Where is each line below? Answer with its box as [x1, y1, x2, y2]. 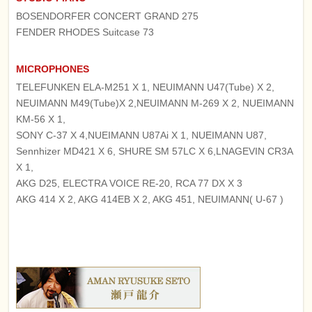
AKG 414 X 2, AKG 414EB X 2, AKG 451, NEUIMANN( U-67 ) [16, 193, 284, 205]
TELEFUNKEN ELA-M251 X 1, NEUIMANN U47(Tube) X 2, [16, 81, 275, 93]
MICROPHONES [16, 63, 90, 75]
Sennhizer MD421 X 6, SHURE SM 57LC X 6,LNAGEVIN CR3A [16, 145, 293, 157]
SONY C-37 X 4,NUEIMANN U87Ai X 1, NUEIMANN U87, [16, 129, 267, 141]
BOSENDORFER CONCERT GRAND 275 [16, 10, 199, 22]
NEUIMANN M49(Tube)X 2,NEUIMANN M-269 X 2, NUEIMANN [16, 97, 295, 109]
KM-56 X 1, [16, 113, 66, 125]
